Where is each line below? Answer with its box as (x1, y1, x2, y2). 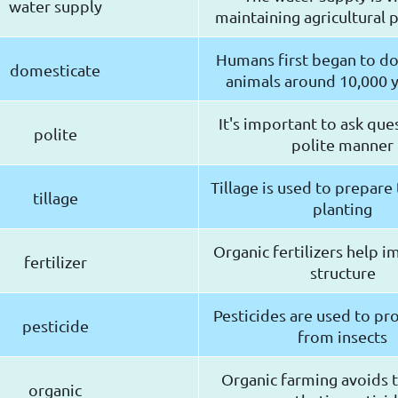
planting (313, 199, 372, 219)
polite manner (291, 135, 394, 155)
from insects (298, 327, 387, 346)
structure (309, 263, 376, 283)
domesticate (10, 60, 100, 80)
